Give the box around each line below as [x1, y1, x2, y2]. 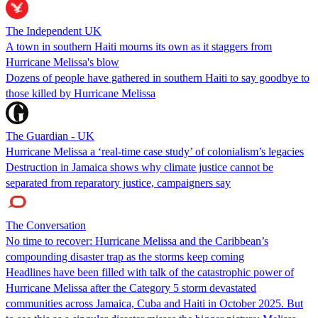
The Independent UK [6, 24, 102, 37]
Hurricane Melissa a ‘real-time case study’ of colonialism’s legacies [6, 145, 304, 158]
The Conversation [6, 219, 86, 231]
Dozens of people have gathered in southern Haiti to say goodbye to [6, 71, 309, 84]
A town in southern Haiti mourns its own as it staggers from [6, 40, 272, 53]
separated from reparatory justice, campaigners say [6, 176, 231, 189]
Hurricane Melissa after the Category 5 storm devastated [6, 281, 256, 294]
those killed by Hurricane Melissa [6, 87, 155, 99]
